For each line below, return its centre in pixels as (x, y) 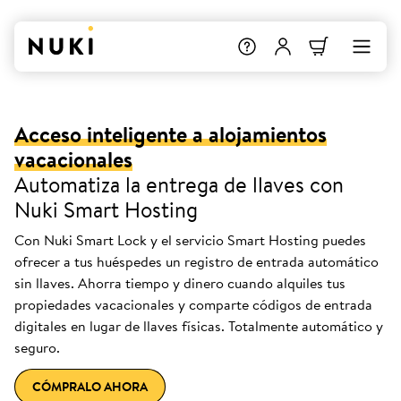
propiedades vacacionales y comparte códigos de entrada (193, 304)
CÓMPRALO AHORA (90, 387)
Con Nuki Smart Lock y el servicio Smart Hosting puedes (190, 240)
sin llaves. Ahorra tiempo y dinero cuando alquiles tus (180, 283)
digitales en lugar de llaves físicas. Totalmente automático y (199, 326)
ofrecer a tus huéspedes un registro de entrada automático (196, 261)
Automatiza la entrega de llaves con (179, 184)
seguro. (37, 347)
